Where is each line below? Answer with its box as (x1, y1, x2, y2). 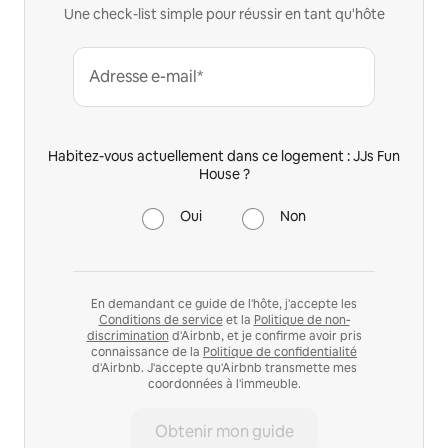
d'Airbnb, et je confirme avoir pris (168, 328, 362, 345)
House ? (198, 165, 250, 184)
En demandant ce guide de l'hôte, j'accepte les (91, 296, 357, 313)
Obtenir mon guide (154, 421, 294, 443)
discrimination (86, 328, 169, 345)
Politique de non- (253, 312, 350, 329)
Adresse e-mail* (89, 66, 203, 88)
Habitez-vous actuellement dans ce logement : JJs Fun (48, 147, 400, 166)
